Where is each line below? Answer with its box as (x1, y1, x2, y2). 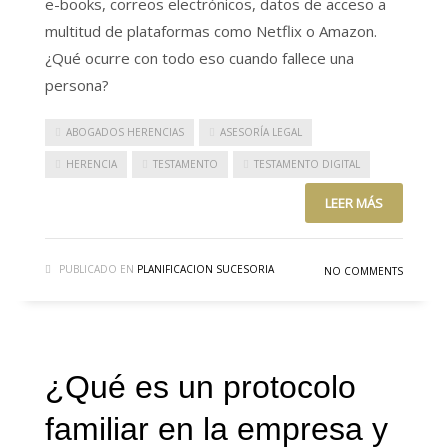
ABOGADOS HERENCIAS (66, 124, 184, 139)
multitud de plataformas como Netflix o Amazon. (45, 20, 377, 41)
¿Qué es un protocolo (45, 369, 356, 406)
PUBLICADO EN (59, 262, 134, 277)
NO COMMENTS (324, 264, 403, 279)
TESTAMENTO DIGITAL (254, 156, 360, 171)
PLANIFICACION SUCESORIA (137, 262, 274, 277)
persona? (45, 74, 109, 95)
